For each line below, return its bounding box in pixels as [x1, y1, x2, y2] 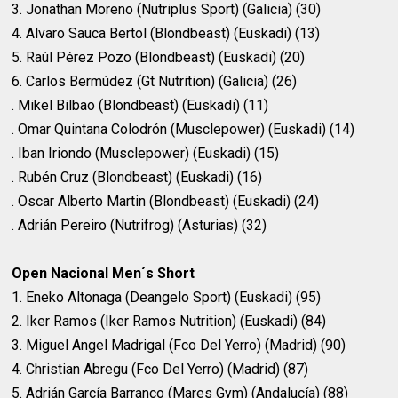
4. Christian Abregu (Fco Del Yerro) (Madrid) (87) [12, 361, 309, 378]
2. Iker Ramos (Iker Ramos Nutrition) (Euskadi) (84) [12, 313, 327, 330]
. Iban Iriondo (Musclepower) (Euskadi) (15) [12, 145, 280, 163]
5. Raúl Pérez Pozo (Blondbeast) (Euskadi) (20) [12, 49, 306, 67]
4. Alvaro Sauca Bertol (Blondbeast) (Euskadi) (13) [12, 25, 321, 43]
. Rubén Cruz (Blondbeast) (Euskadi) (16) [12, 169, 263, 187]
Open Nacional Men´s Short [12, 265, 195, 283]
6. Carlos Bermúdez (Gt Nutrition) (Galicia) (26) [12, 73, 298, 91]
